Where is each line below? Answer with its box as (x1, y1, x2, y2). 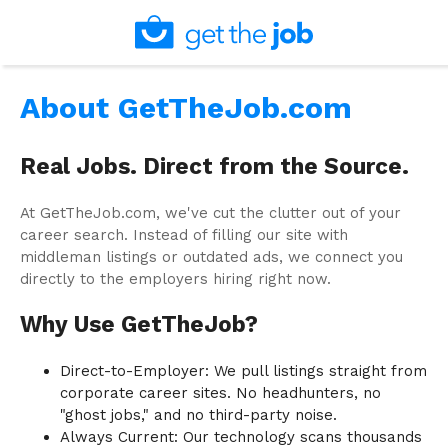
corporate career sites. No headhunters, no (60, 384, 381, 403)
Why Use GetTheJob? (20, 311, 258, 338)
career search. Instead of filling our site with (20, 225, 348, 244)
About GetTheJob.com (20, 90, 352, 125)
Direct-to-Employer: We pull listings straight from (60, 362, 427, 381)
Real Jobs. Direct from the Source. (20, 153, 409, 180)
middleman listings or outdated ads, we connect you (20, 247, 403, 266)
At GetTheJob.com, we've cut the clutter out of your (20, 203, 401, 222)
